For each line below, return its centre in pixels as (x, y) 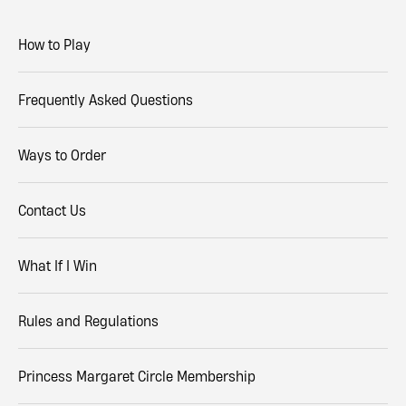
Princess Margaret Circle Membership (137, 376)
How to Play (54, 44)
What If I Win (58, 265)
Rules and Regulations (88, 320)
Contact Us (52, 210)
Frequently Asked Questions (106, 99)
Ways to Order (62, 155)
